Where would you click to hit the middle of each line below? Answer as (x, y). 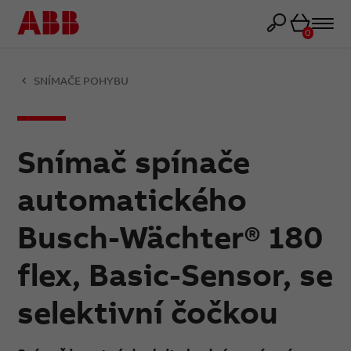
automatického (132, 199)
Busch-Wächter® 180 (171, 237)
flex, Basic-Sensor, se (175, 274)
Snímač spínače (134, 161)
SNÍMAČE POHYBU (81, 80)
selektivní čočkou (148, 312)
